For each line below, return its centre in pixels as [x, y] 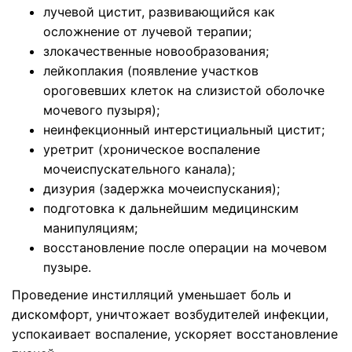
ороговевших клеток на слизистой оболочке [184, 90]
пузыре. [67, 267]
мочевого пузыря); [101, 110]
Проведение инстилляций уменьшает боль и [152, 295]
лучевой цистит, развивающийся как [159, 12]
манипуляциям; [90, 228]
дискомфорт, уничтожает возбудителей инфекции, [170, 314]
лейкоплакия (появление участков [151, 71]
